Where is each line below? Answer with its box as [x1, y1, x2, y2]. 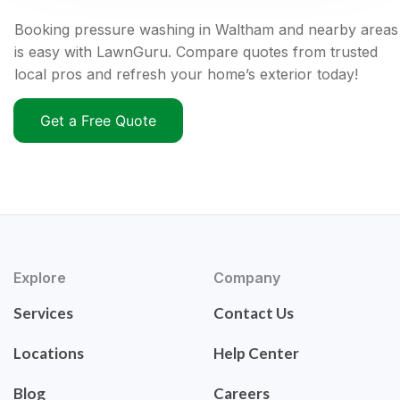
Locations [13, 344, 84, 363]
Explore [13, 269, 66, 287]
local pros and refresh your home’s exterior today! [14, 65, 358, 84]
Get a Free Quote [40, 112, 156, 130]
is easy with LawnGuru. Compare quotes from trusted [14, 43, 378, 62]
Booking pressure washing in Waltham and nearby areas [14, 21, 398, 39]
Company [213, 269, 280, 287]
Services [13, 304, 73, 323]
